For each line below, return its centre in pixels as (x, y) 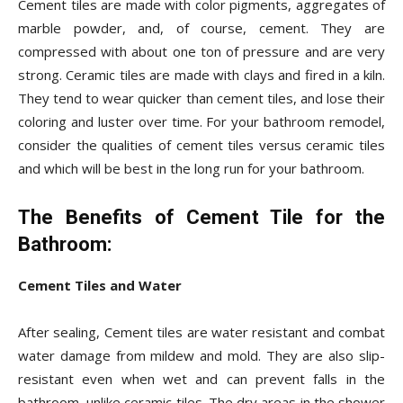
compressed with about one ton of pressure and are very (201, 52)
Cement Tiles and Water (100, 286)
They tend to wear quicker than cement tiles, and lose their (201, 99)
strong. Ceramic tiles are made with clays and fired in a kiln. (201, 75)
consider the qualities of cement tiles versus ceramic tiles (201, 145)
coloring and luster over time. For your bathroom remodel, (201, 122)
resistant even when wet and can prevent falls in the (201, 379)
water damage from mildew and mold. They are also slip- (201, 356)
